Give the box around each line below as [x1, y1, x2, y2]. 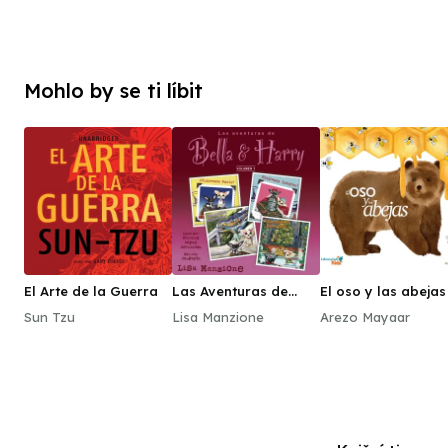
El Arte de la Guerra [24, 283, 158, 299]
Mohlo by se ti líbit [24, 78, 203, 103]
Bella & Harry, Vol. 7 [172, 299, 306, 315]
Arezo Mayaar [320, 309, 410, 325]
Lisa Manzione [172, 309, 264, 325]
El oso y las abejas [320, 283, 446, 299]
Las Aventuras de [172, 283, 288, 299]
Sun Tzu [24, 309, 75, 325]
